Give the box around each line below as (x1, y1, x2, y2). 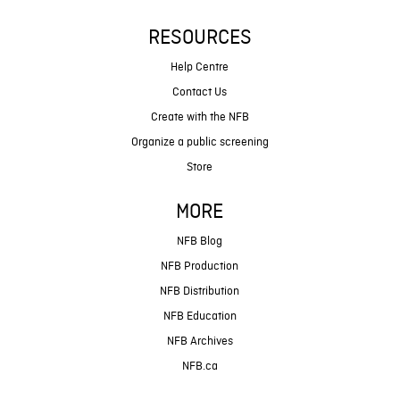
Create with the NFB (150, 110, 249, 126)
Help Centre (171, 60, 229, 76)
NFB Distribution (160, 284, 240, 300)
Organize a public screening (130, 135, 269, 151)
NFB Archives (166, 334, 233, 350)
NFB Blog (177, 234, 223, 250)
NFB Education (162, 309, 237, 325)
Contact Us (172, 85, 228, 101)
